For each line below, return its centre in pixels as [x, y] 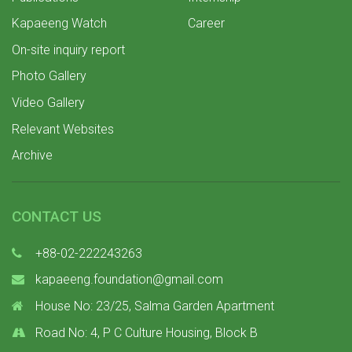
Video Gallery [48, 102]
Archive [32, 156]
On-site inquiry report [68, 49]
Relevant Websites [63, 129]
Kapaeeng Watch [59, 24]
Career [206, 24]
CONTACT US [57, 216]
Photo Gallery [49, 76]
